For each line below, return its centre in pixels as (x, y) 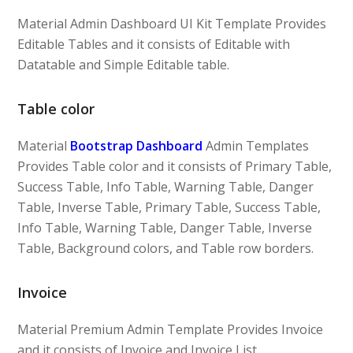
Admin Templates (256, 145)
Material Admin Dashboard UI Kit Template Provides (172, 23)
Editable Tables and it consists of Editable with (154, 44)
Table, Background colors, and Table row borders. (166, 248)
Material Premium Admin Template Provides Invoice (171, 329)
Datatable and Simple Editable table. (124, 64)
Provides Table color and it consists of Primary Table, (175, 166)
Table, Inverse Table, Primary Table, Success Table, (169, 207)
